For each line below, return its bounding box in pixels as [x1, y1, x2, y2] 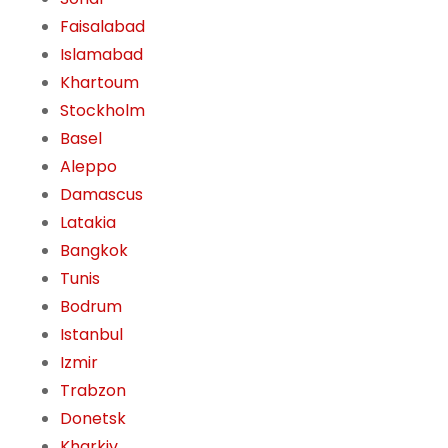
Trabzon [60, 379, 126, 403]
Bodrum [60, 295, 122, 319]
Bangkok [60, 239, 128, 263]
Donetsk [60, 407, 126, 431]
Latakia [60, 211, 116, 235]
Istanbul [60, 323, 123, 347]
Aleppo [60, 155, 117, 179]
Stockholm [60, 99, 145, 123]
